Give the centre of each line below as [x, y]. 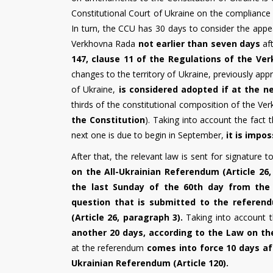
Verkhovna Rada [105, 43]
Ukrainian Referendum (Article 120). [150, 263]
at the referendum [109, 247]
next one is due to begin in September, [149, 135]
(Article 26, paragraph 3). [127, 217]
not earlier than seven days [199, 43]
